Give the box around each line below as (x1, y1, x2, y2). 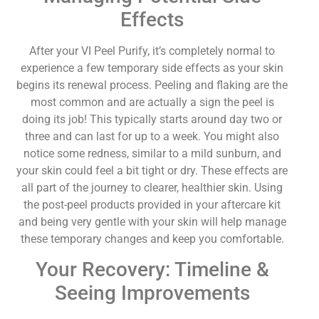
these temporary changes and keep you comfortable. (20, 232, 284, 246)
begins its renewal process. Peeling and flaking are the (16, 78, 288, 93)
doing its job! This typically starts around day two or (22, 113, 283, 127)
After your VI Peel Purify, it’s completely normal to (29, 44, 276, 58)
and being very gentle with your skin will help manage (18, 215, 286, 229)
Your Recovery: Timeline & (35, 258, 269, 282)
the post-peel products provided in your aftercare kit (23, 198, 281, 212)
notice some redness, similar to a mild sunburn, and (23, 147, 281, 161)
